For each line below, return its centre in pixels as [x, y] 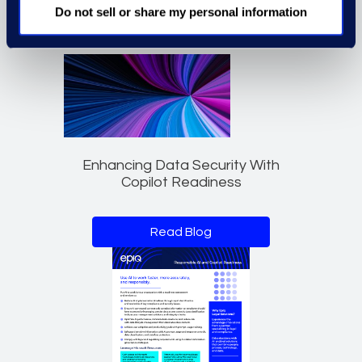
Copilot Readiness [181, 183]
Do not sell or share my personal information [181, 12]
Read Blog [181, 232]
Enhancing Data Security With [181, 166]
